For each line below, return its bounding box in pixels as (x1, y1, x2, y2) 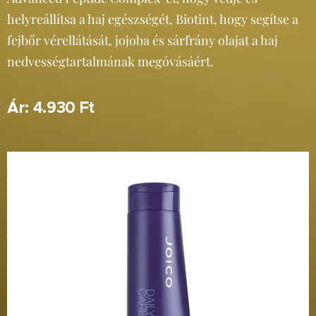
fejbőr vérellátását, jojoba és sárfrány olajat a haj (7, 32, 278, 49)
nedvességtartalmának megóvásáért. (7, 53, 214, 70)
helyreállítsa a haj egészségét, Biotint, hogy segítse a (7, 11, 298, 28)
